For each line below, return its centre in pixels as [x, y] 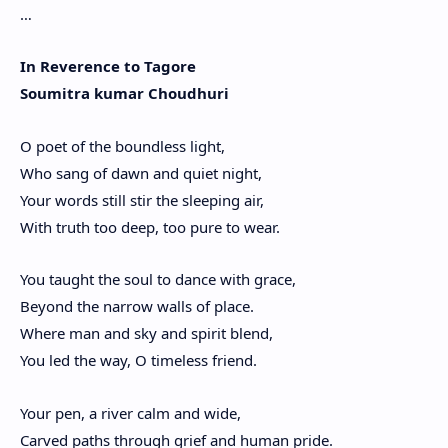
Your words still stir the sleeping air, [142, 199]
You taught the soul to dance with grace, [158, 279]
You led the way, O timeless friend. [138, 360]
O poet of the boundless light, [122, 145]
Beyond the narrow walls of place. [137, 306]
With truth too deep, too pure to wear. [150, 226]
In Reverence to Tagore [108, 66]
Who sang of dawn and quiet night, [141, 172]
